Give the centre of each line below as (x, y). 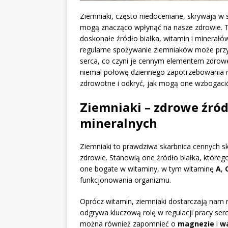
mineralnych (119, 123)
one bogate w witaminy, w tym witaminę (148, 169)
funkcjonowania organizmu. (125, 180)
